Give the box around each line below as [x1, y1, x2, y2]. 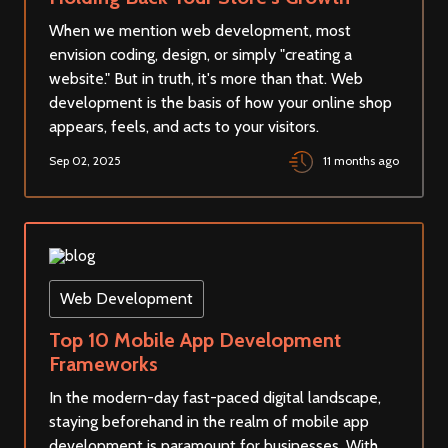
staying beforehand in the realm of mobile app [49, 412, 369, 432]
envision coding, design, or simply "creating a [49, 45, 352, 65]
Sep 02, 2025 [49, 153, 121, 169]
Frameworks [49, 352, 158, 377]
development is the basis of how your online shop [49, 93, 392, 113]
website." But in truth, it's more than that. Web [49, 69, 363, 89]
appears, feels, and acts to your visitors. [49, 117, 319, 137]
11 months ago [323, 153, 399, 169]
